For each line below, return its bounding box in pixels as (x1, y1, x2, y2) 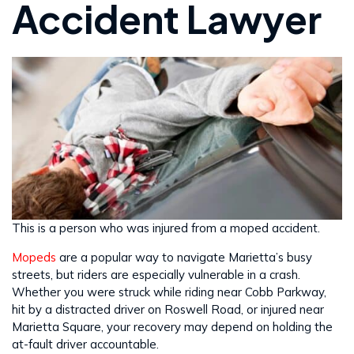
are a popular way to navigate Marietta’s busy (56, 250, 312, 265)
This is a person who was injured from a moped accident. (12, 220, 320, 236)
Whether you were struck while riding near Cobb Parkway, (12, 284, 326, 300)
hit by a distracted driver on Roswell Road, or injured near (12, 302, 324, 318)
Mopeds (12, 250, 56, 265)
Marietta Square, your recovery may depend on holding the (12, 319, 333, 335)
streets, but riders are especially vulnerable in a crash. (12, 267, 300, 283)
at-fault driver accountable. (12, 337, 159, 352)
